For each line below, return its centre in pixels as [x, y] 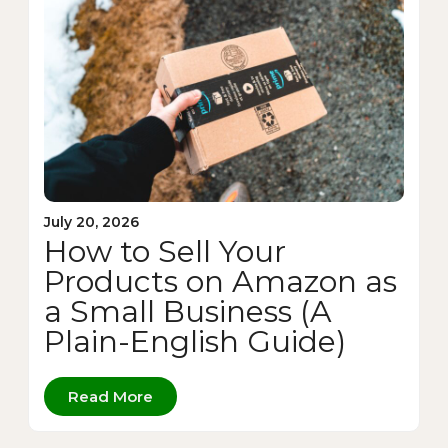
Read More [110, 397]
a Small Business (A [188, 312]
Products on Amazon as [220, 282]
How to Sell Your [165, 252]
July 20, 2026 [91, 222]
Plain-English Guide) [195, 342]
